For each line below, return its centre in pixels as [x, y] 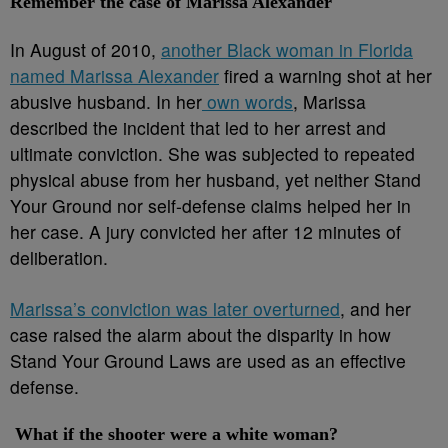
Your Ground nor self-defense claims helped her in [210, 205]
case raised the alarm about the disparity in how [200, 334]
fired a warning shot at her [325, 75]
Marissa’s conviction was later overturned [175, 308]
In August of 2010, [85, 49]
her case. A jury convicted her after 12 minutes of [205, 231]
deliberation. [59, 257]
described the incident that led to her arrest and [198, 127]
